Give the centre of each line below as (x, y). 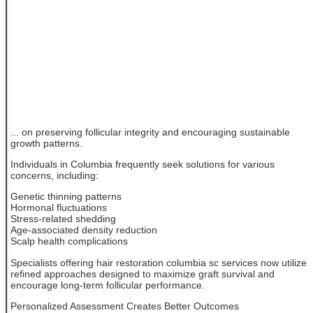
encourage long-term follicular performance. (108, 285)
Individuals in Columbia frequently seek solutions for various (143, 164)
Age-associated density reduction (84, 230)
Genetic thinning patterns (66, 197)
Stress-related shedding (63, 219)
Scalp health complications (69, 241)
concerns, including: (54, 175)
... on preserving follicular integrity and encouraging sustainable (150, 132)
